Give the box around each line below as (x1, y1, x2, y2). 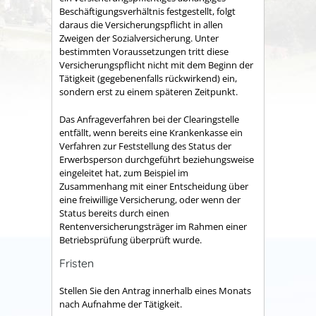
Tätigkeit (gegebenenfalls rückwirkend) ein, (59, 72, 237, 85)
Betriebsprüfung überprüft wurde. (59, 233, 202, 246)
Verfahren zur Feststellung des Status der (59, 139, 231, 152)
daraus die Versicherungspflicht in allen (59, 18, 223, 31)
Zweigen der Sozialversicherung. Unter (59, 32, 219, 44)
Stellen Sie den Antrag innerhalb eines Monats (59, 284, 251, 297)
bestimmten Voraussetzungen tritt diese (59, 45, 229, 58)
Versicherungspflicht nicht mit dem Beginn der (59, 59, 253, 71)
